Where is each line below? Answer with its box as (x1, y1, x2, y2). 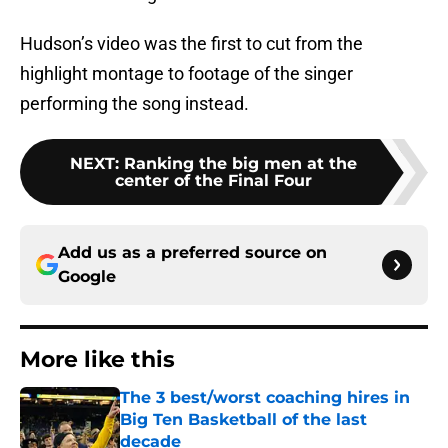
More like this (20, 346, 175, 374)
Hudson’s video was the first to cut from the (20, 33, 363, 55)
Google (58, 267, 116, 287)
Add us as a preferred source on (58, 243, 327, 263)
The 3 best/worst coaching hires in (120, 388, 410, 408)
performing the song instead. (20, 93, 249, 115)
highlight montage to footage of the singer (20, 63, 353, 85)
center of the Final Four (114, 171, 312, 191)
